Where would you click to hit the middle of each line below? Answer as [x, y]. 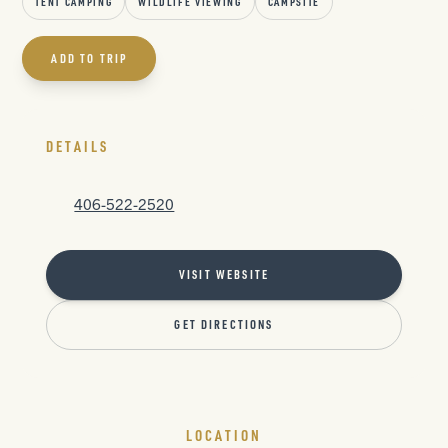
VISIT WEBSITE [224, 275]
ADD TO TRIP [89, 58]
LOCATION [224, 436]
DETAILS [77, 146]
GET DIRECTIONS [224, 325]
